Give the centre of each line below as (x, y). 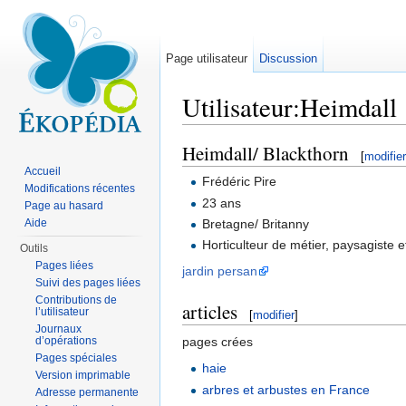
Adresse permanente (87, 392)
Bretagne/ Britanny (256, 223)
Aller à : (206, 132)
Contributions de (77, 300)
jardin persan (220, 271)
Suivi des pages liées (88, 283)
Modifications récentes (80, 188)
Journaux (59, 329)
